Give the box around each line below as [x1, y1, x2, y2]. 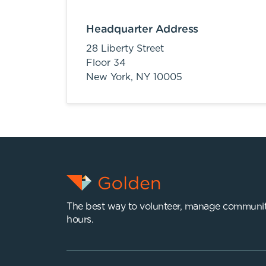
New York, [86, 72, 136, 82]
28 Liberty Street [86, 44, 164, 53]
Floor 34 [86, 58, 126, 68]
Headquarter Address [86, 24, 199, 35]
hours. [66, 215, 93, 224]
